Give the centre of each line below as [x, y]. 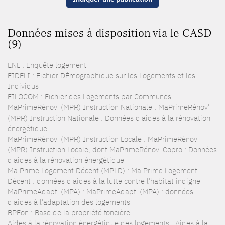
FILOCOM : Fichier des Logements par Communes [89, 97]
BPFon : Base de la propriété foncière [69, 213]
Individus [23, 86]
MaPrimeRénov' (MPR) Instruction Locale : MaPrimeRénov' [103, 139]
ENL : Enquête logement [47, 65]
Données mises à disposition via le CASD [109, 33]
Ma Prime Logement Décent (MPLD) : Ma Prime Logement [102, 171]
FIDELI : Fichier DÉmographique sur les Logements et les [101, 76]
